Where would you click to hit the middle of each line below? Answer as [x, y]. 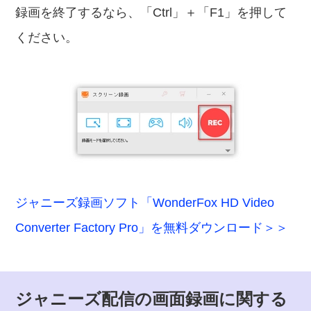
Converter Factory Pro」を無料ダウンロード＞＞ [152, 228]
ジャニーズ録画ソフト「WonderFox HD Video [145, 203]
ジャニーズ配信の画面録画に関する [152, 299]
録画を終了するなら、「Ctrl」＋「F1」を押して [151, 12]
